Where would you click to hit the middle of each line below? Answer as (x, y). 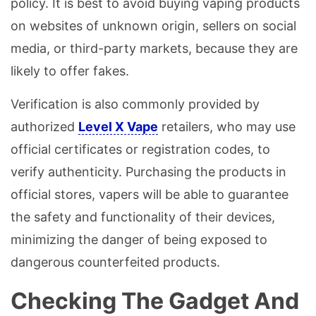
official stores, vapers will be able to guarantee (150, 195)
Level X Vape (118, 127)
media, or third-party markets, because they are (154, 49)
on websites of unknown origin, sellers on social (153, 26)
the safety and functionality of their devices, (143, 217)
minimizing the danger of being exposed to (139, 240)
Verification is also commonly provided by (135, 104)
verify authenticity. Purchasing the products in (148, 172)
